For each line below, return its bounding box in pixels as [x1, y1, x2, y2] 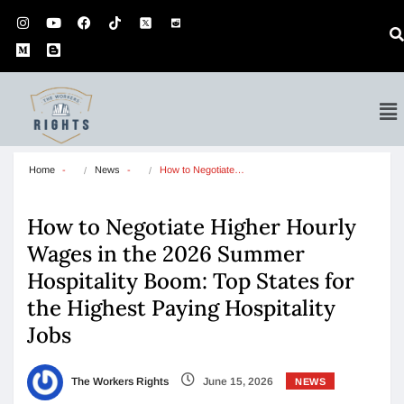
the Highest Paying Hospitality [27, 294, 335, 322]
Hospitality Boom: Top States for [27, 267, 354, 295]
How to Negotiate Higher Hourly [27, 213, 356, 241]
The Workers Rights [69, 375, 169, 389]
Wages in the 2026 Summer [27, 240, 305, 268]
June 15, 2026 [200, 375, 273, 389]
